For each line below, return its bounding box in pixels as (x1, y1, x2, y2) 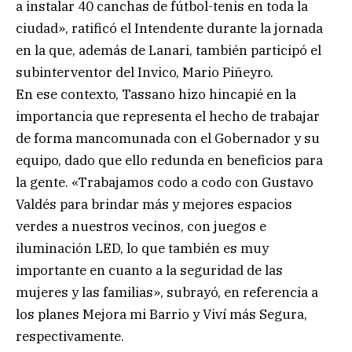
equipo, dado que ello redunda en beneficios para (16, 152, 323, 170)
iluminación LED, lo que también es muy (16, 240, 269, 258)
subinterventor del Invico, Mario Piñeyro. (16, 64, 273, 82)
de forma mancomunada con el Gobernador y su (16, 130, 320, 148)
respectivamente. (16, 328, 124, 346)
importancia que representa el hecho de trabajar (16, 108, 320, 126)
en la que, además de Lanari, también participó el (16, 42, 321, 60)
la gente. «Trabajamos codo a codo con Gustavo (16, 174, 313, 192)
